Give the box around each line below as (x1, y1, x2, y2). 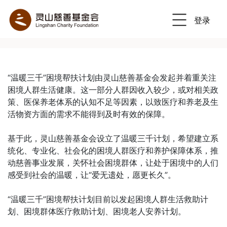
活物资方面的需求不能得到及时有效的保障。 (8, 109, 170, 119)
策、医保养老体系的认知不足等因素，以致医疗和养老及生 (8, 97, 218, 107)
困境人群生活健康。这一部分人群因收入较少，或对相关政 (8, 85, 218, 95)
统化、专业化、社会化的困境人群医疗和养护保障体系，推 (8, 145, 218, 156)
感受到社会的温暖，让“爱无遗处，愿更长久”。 (8, 170, 176, 180)
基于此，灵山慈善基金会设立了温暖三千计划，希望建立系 (8, 133, 218, 143)
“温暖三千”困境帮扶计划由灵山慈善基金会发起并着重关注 (8, 72, 216, 83)
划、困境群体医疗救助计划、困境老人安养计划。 (8, 206, 186, 216)
